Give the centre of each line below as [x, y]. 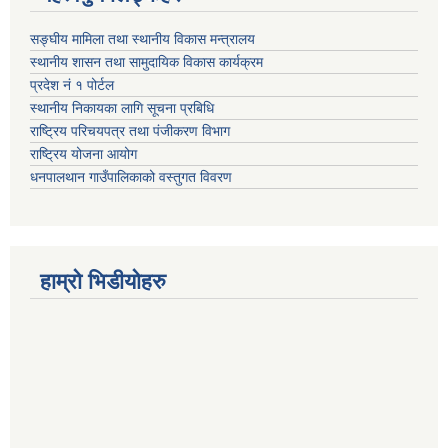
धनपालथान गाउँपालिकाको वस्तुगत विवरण [133, 176]
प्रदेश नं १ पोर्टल [72, 84]
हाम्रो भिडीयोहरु [103, 281]
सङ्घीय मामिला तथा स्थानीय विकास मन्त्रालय [144, 38]
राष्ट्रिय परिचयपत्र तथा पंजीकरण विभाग [130, 130]
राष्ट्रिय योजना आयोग [85, 153]
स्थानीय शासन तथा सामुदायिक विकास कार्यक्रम [148, 61]
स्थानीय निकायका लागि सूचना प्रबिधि [124, 107]
